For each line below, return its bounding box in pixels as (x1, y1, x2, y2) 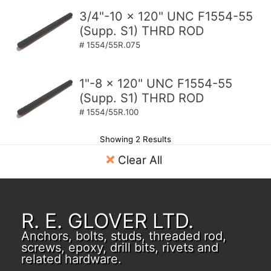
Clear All (115, 153, 165, 167)
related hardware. (21, 252, 122, 266)
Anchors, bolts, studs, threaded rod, (21, 229, 226, 243)
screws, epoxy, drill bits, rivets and (21, 240, 218, 255)
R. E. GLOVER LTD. (21, 209, 194, 233)
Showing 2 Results (100, 134, 171, 144)
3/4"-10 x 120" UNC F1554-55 (79, 9, 253, 24)
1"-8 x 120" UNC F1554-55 (79, 76, 233, 91)
